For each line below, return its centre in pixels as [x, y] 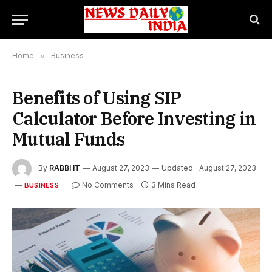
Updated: [178, 168]
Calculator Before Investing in [134, 118]
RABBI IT [65, 168]
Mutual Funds [69, 139]
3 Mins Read [173, 185]
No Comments [107, 185]
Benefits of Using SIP [97, 98]
